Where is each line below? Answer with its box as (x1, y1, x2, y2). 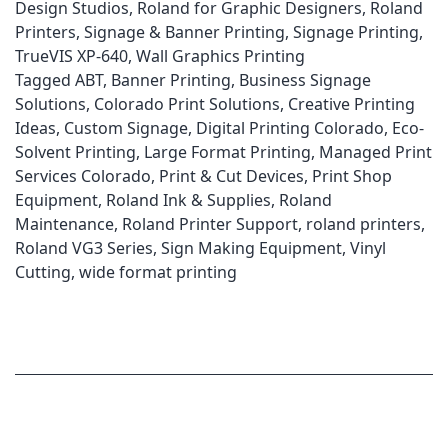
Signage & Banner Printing (84, 21, 285, 43)
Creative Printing (288, 93, 415, 115)
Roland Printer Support (122, 213, 298, 235)
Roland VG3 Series (15, 237, 153, 259)
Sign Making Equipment (161, 237, 342, 259)
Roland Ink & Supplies (106, 189, 271, 211)
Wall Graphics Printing (136, 45, 305, 67)
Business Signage (239, 69, 371, 91)
